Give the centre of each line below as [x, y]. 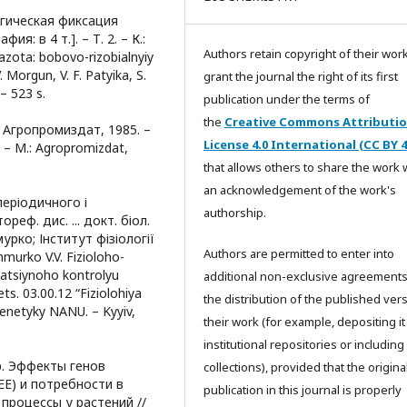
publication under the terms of [287, 99]
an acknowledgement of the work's [300, 190]
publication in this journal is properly [303, 390]
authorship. [235, 213]
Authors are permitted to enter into [299, 254]
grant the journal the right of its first [301, 77]
